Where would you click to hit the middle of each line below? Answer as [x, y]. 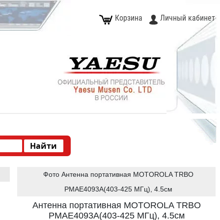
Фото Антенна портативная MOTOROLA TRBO [118, 174]
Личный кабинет [188, 18]
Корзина [128, 18]
